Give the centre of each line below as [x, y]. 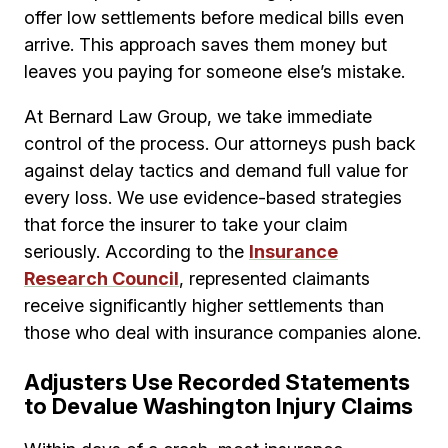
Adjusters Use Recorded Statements [217, 382]
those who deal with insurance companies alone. [222, 333]
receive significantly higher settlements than [204, 306]
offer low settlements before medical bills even [214, 18]
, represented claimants [274, 279]
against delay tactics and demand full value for [216, 171]
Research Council [101, 279]
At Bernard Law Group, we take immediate [198, 117]
